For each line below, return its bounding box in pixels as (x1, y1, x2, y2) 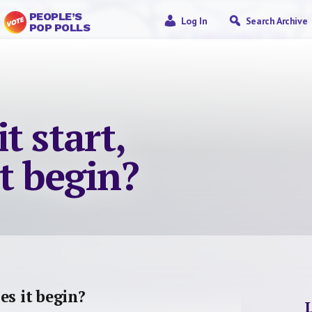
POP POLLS (29, 21, 91, 34)
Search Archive (245, 15, 308, 27)
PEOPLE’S (29, 10, 82, 23)
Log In (180, 15, 208, 27)
